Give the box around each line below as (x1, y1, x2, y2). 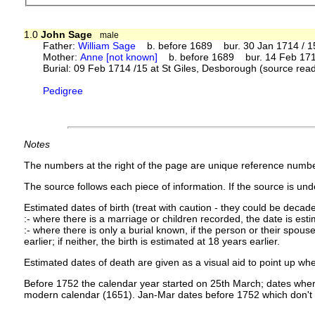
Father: (43, 39, 79, 51)
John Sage (40, 28, 92, 40)
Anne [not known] (80, 51, 158, 63)
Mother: (43, 51, 81, 63)
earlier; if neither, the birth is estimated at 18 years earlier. (23, 235, 280, 247)
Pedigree (43, 84, 84, 96)
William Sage (78, 39, 136, 51)
